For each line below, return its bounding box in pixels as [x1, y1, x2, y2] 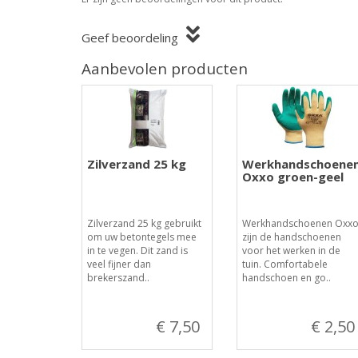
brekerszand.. [87, 271, 149, 284]
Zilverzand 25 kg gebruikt [87, 217, 201, 230]
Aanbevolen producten [82, 58, 248, 79]
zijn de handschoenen [241, 230, 341, 244]
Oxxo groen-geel [241, 169, 344, 185]
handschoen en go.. [241, 271, 331, 284]
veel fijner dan [87, 257, 151, 271]
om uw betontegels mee [87, 230, 197, 244]
